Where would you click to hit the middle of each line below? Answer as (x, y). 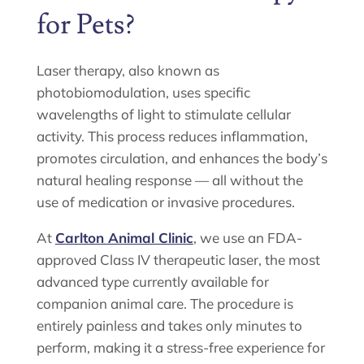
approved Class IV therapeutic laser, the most (178, 259)
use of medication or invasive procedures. (165, 201)
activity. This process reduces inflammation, (172, 136)
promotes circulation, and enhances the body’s (182, 158)
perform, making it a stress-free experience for (180, 347)
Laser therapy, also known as (128, 70)
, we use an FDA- (247, 237)
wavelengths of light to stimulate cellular (163, 114)
